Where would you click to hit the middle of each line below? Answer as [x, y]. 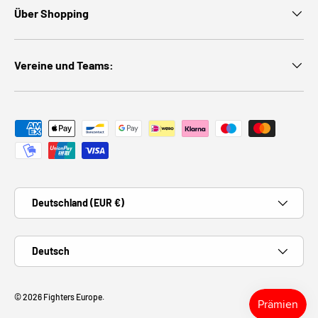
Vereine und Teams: [64, 65]
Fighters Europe [73, 297]
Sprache [33, 243]
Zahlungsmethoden [62, 128]
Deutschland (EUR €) [78, 203]
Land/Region [44, 195]
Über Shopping [51, 13]
